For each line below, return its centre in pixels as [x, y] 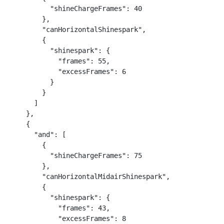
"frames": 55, [60, 61]
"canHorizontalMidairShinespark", [90, 176]
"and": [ [38, 134]
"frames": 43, [60, 208]
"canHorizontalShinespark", [78, 29]
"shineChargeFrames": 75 [76, 155]
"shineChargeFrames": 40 [76, 8]
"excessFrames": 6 [68, 71]
